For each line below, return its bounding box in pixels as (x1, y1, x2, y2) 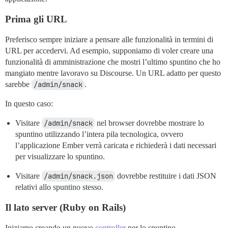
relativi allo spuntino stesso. (15, 183, 103, 192)
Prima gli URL (5, 14, 67, 25)
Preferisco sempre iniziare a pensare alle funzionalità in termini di (5, 35, 213, 44)
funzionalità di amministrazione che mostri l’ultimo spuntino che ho (5, 58, 220, 67)
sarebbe (5, 80, 32, 89)
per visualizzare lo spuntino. (15, 152, 105, 161)
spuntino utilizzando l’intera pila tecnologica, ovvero (15, 130, 183, 139)
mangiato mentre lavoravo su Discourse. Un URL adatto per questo (5, 69, 221, 78)
